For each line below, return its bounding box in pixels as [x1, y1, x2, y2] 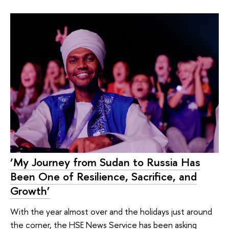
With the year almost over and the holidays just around [10, 205, 212, 217]
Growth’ [10, 183, 50, 199]
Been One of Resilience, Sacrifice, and [10, 169, 197, 185]
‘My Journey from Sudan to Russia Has [10, 154, 200, 170]
